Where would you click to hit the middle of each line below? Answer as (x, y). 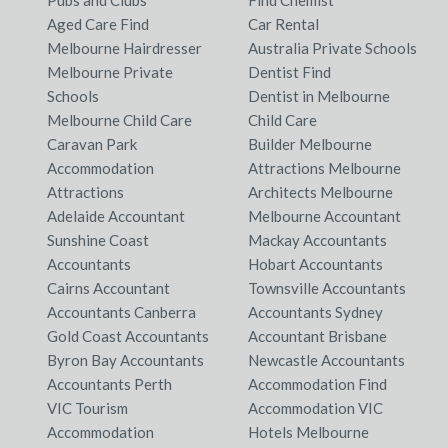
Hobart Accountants (315, 264)
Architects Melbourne (320, 192)
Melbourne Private (109, 72)
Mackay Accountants (317, 240)
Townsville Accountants (327, 288)
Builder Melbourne (310, 144)
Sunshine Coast (97, 240)
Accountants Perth (109, 384)
